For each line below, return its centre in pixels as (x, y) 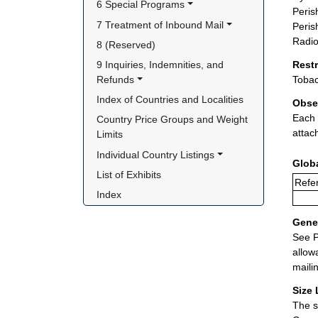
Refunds (116, 79)
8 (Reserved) (126, 44)
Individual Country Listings (156, 154)
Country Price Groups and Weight (172, 120)
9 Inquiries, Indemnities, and (160, 65)
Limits (110, 135)
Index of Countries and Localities (170, 100)
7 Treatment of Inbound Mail (160, 24)
